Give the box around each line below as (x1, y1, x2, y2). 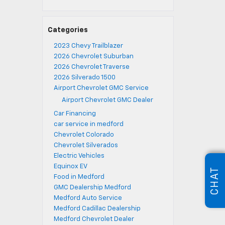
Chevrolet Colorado (53, 132, 114, 138)
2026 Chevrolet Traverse (53, 64, 130, 70)
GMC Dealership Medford (53, 184, 131, 191)
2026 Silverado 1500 (53, 74, 116, 81)
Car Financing (53, 110, 96, 117)
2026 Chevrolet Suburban (53, 53, 134, 60)
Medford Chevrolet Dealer (53, 216, 134, 222)
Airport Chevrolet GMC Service (53, 85, 149, 91)
